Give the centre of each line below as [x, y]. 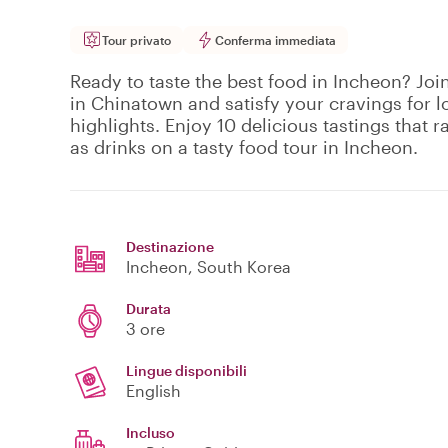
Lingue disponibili [186, 371]
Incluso [150, 433]
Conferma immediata [275, 40]
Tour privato [136, 40]
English [153, 391]
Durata [148, 309]
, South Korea [239, 267]
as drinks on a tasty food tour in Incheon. [244, 147]
